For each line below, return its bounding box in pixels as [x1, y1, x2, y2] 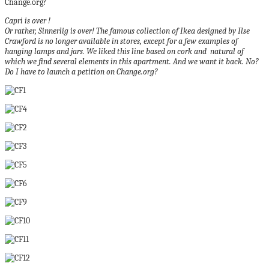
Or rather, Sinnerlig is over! [5, 26, 96, 36]
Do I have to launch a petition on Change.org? [5, 67, 158, 77]
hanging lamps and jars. [5, 46, 85, 56]
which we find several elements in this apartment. [5, 56, 171, 67]
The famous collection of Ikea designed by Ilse [96, 26, 250, 36]
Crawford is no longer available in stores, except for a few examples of [5, 36, 238, 46]
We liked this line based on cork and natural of [86, 46, 244, 56]
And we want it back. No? [171, 56, 259, 67]
